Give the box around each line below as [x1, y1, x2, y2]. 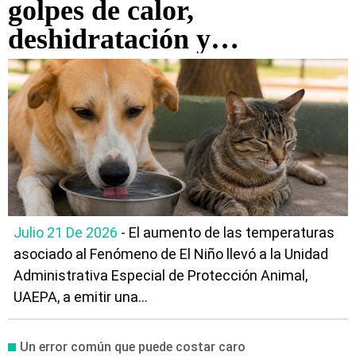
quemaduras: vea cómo [8, 52, 291, 83]
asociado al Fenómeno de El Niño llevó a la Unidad [14, 246, 328, 262]
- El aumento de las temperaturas [118, 224, 335, 241]
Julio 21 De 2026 [14, 224, 118, 241]
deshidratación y [8, 23, 211, 55]
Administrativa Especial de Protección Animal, [14, 267, 308, 284]
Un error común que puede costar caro [20, 339, 246, 354]
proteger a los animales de [8, 80, 324, 112]
